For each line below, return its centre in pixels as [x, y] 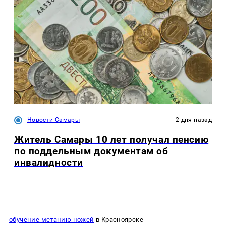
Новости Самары [54, 119]
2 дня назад [194, 119]
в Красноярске [119, 220]
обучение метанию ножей [52, 220]
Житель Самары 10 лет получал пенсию [111, 140]
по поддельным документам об [91, 151]
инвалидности [49, 163]
